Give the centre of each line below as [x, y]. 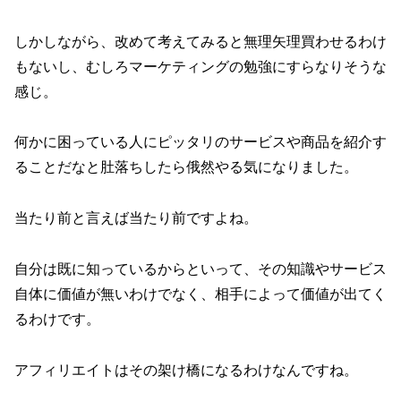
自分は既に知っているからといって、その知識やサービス [200, 269]
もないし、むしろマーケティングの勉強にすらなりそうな [200, 66]
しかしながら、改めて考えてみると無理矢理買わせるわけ [200, 41]
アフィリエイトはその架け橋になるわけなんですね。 [186, 370]
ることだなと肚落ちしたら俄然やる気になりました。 [186, 167]
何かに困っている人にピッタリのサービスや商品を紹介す [200, 142]
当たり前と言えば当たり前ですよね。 [136, 218]
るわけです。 [57, 320]
